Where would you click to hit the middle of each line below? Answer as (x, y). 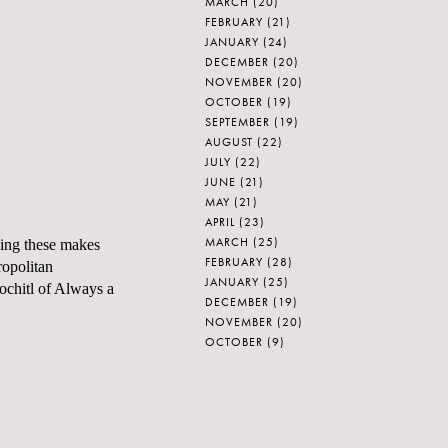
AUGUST (229, 142)
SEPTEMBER (237, 122)
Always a (84, 289)
